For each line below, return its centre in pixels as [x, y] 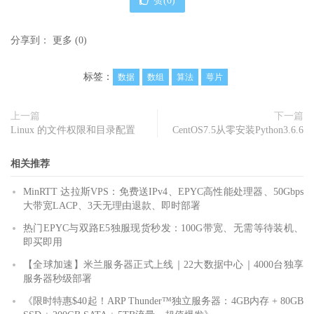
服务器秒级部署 [57, 278]
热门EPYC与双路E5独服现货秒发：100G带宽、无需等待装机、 [163, 228]
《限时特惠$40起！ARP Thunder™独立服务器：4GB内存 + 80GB [163, 301]
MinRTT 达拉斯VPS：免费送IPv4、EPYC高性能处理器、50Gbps [163, 191]
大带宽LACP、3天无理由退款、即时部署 [112, 205]
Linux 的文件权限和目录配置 [73, 130]
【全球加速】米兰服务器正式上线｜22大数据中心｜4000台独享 [163, 264]
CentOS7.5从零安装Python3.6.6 [238, 130]
